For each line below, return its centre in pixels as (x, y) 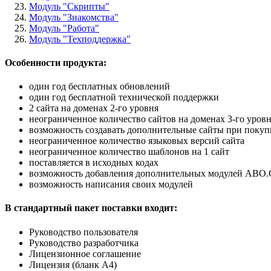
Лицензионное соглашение (85, 253)
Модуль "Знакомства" (74, 17)
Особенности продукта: (56, 62)
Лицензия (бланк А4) (73, 264)
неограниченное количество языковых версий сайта (137, 141)
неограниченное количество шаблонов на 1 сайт (129, 152)
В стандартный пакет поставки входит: (91, 208)
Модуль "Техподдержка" (80, 39)
